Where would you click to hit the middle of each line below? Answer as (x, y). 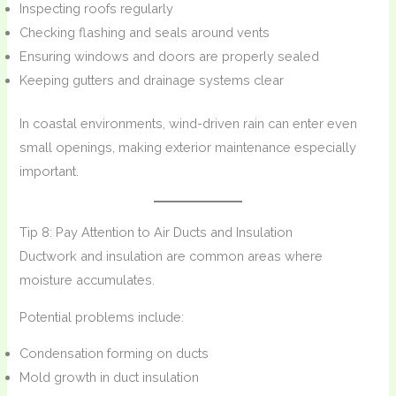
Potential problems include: (102, 316)
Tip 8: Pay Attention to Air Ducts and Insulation (156, 232)
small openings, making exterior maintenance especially (188, 148)
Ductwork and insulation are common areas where (171, 256)
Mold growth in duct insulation (110, 377)
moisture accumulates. (88, 280)
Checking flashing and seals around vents (145, 33)
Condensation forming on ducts (114, 354)
